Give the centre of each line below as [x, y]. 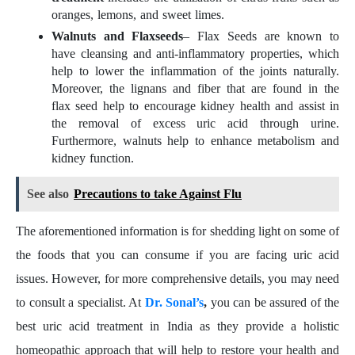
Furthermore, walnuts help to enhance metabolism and [195, 140]
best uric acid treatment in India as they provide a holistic [177, 326]
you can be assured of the [275, 303]
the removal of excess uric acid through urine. [195, 123]
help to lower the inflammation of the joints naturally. [195, 71]
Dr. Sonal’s [172, 303]
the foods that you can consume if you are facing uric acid [177, 255]
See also [48, 194]
